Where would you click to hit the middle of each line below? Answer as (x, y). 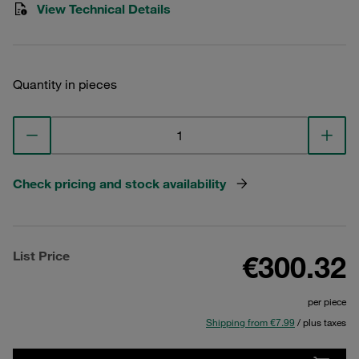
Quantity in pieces (65, 84)
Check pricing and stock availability (119, 184)
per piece (327, 301)
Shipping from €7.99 (250, 322)
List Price (41, 256)
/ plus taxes (321, 322)
